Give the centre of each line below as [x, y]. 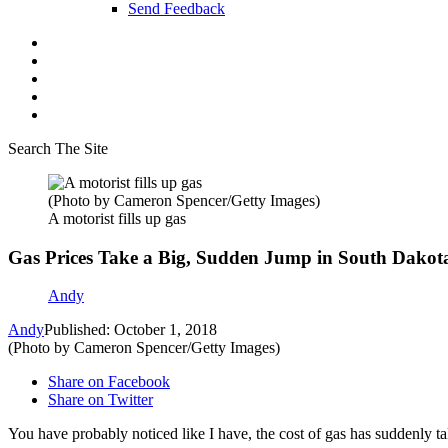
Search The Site [58, 148]
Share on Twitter [100, 400]
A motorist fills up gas [117, 218]
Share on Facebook [109, 382]
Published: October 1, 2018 [130, 330]
